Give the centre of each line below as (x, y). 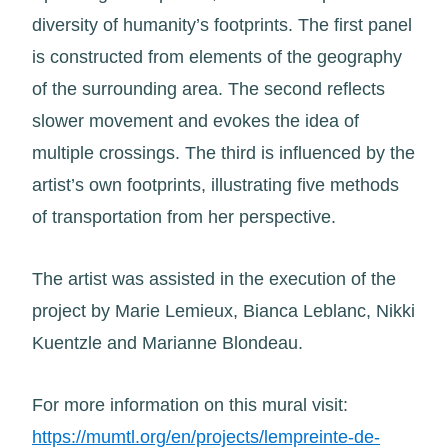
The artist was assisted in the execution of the (214, 279)
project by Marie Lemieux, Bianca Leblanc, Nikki (223, 311)
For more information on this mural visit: (190, 405)
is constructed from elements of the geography (217, 57)
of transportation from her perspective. (184, 217)
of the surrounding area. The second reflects (208, 89)
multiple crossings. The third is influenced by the (223, 153)
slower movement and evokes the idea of (195, 121)
